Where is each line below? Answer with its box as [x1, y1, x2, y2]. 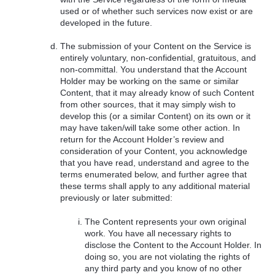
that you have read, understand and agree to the [60, 158, 250, 168]
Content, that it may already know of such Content [60, 88, 255, 98]
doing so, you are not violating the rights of [84, 251, 250, 261]
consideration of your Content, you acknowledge [60, 146, 248, 157]
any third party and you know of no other [84, 263, 242, 273]
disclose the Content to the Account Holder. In [84, 239, 261, 250]
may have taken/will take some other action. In [60, 123, 241, 133]
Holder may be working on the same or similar [60, 76, 239, 87]
